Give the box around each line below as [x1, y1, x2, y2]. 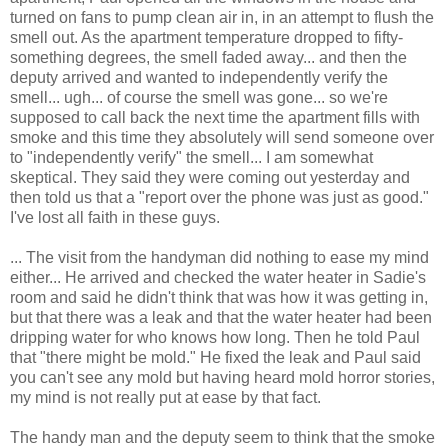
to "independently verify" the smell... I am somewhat [10, 148, 373, 166]
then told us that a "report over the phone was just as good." [10, 188, 429, 206]
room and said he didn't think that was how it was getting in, [10, 288, 428, 306]
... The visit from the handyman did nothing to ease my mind [10, 248, 429, 266]
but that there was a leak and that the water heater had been [10, 308, 432, 326]
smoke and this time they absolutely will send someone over [10, 128, 434, 146]
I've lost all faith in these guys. [10, 208, 220, 226]
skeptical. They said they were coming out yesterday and [10, 168, 410, 186]
